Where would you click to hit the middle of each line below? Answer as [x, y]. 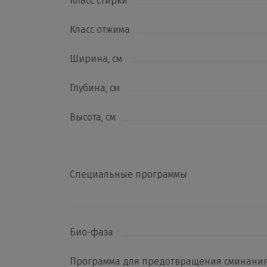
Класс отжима [100, 30]
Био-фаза [91, 232]
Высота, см [93, 117]
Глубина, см [95, 88]
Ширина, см [96, 59]
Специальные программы [128, 174]
